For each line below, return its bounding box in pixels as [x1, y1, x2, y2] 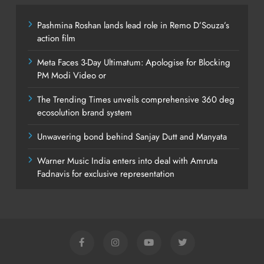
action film [37, 31, 75, 45]
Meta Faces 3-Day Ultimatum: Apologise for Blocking [37, 55, 230, 69]
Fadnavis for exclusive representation [37, 167, 174, 180]
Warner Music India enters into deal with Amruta [37, 154, 217, 167]
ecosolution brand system [37, 105, 132, 119]
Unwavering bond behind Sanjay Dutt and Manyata [37, 130, 227, 143]
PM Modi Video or [37, 68, 106, 82]
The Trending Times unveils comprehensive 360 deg [37, 93, 235, 106]
